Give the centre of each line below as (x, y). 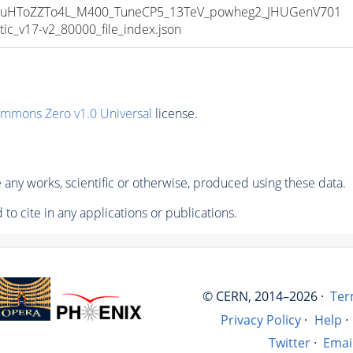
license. (175, 113)
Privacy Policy (261, 320)
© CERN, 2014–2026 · (263, 297)
